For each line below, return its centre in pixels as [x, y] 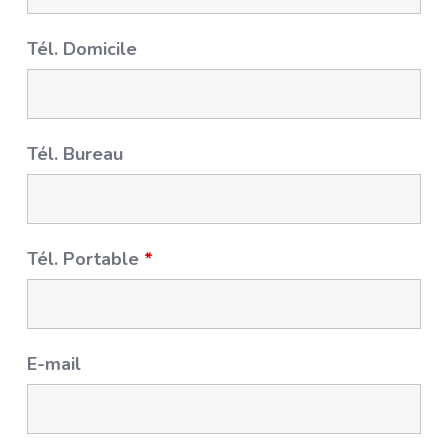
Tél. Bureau [75, 154]
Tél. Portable [86, 259]
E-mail [54, 364]
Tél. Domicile [82, 49]
